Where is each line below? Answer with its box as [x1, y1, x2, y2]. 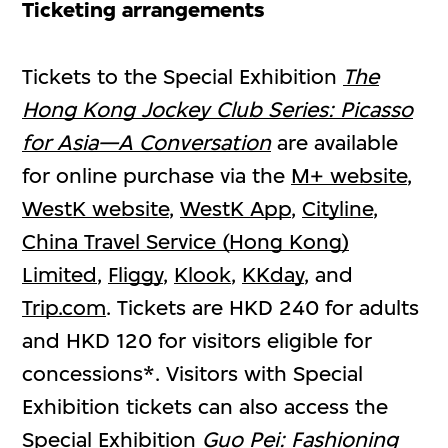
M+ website [291, 162, 408, 188]
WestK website [22, 195, 170, 221]
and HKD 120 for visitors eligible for [22, 327, 373, 353]
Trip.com [22, 294, 107, 320]
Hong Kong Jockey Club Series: [22, 96, 335, 122]
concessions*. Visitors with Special [22, 360, 364, 386]
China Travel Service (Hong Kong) [22, 228, 350, 254]
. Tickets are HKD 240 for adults [106, 294, 420, 320]
